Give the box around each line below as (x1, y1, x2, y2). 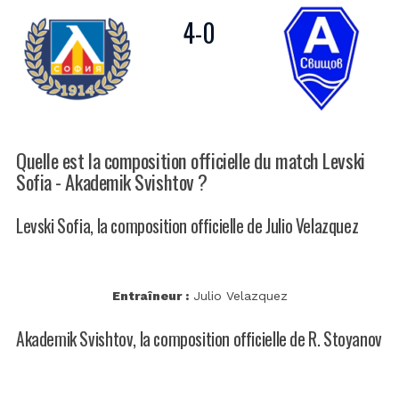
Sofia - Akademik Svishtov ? (16, 166, 208, 196)
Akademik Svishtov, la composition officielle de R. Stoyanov (16, 326, 382, 353)
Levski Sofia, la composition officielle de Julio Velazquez (16, 212, 359, 239)
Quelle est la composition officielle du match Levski (16, 144, 365, 175)
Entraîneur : (111, 289, 189, 304)
